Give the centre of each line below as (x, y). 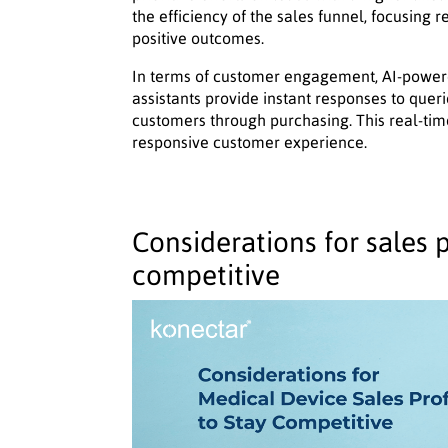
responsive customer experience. (249, 142)
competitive (206, 275)
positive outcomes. (198, 38)
